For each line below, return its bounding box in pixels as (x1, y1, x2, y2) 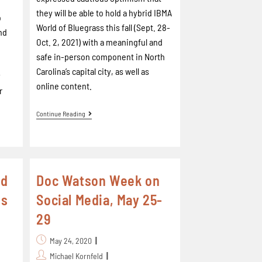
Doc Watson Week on (36, 172, 160, 189)
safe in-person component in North (36, 51, 166, 62)
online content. (36, 80, 92, 91)
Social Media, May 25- (36, 191, 163, 208)
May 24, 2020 (50, 236, 92, 246)
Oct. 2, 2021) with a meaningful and (36, 36, 163, 47)
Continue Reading (36, 109, 86, 118)
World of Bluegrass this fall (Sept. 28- (36, 22, 171, 33)
